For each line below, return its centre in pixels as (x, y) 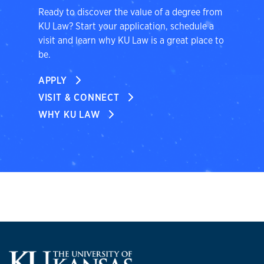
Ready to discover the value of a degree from (130, 12)
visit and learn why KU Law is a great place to (131, 41)
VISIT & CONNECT (80, 98)
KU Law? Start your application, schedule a (126, 27)
